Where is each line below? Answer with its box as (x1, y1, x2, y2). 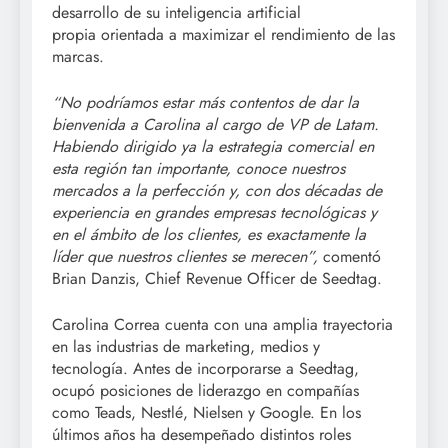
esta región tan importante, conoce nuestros (52, 156, 345, 180)
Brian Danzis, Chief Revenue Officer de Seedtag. (52, 266, 382, 290)
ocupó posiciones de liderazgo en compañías (52, 378, 359, 402)
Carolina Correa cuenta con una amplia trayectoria (52, 312, 393, 336)
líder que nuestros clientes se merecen (52, 244, 307, 268)
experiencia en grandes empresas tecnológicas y (52, 200, 377, 224)
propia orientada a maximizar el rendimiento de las (52, 22, 395, 46)
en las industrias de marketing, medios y (52, 334, 320, 358)
